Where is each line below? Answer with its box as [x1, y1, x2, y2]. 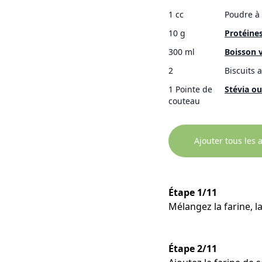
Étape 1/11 [168, 186, 217, 199]
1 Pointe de [168, 84, 212, 95]
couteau [168, 95, 200, 107]
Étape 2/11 [168, 242, 217, 256]
